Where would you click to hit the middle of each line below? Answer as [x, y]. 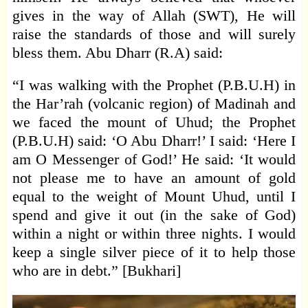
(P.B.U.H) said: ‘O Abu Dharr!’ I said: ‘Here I [154, 141]
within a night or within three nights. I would [154, 234]
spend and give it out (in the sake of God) [154, 215]
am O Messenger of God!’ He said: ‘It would [154, 159]
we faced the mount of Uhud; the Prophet [154, 122]
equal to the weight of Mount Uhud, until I [154, 197]
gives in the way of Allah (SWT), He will [154, 16]
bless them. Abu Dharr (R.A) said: [117, 53]
